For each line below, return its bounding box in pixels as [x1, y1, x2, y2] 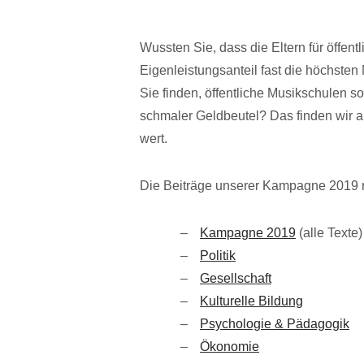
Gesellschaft [200, 271, 271, 285]
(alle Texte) [296, 225, 362, 240]
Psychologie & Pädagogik [200, 316, 349, 331]
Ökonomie [200, 339, 259, 353]
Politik [200, 248, 236, 262]
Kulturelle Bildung [200, 293, 303, 308]
